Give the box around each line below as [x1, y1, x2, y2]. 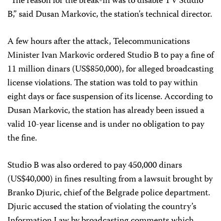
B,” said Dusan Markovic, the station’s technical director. [7, 7, 212, 22]
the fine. [7, 131, 37, 146]
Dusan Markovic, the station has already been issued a [7, 104, 204, 118]
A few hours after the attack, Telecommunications [7, 35, 190, 49]
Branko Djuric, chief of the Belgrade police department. [7, 186, 210, 201]
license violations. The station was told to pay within [7, 76, 198, 91]
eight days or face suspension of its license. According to [7, 90, 213, 105]
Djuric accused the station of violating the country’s [7, 200, 196, 215]
